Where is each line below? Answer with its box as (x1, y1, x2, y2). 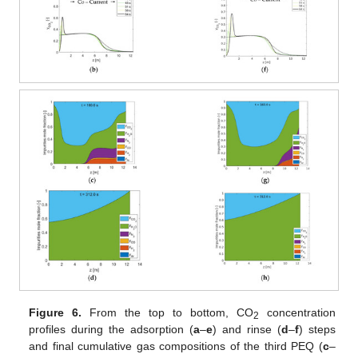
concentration (258, 305, 336, 319)
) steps (298, 322, 336, 336)
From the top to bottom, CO (82, 305, 253, 319)
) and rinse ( (213, 322, 281, 336)
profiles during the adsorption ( (29, 322, 194, 336)
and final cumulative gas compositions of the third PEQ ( (29, 339, 323, 352)
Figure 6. (29, 305, 82, 319)
